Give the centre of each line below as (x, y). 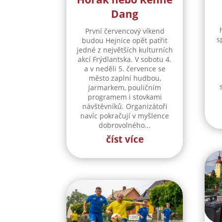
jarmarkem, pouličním (125, 88)
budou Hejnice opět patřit (125, 41)
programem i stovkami (125, 97)
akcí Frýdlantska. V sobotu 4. (125, 59)
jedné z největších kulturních (125, 50)
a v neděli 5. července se (125, 69)
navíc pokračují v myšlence (125, 116)
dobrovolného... (125, 125)
